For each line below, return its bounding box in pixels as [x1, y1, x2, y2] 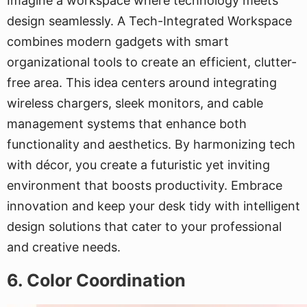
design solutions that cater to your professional [7, 219, 282, 234]
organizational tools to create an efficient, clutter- [7, 55, 297, 69]
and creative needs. [7, 240, 121, 254]
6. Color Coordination [7, 270, 186, 291]
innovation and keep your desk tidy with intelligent [7, 199, 300, 213]
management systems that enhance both [7, 116, 247, 131]
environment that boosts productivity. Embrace [7, 178, 282, 193]
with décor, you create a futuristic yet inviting [7, 158, 270, 172]
